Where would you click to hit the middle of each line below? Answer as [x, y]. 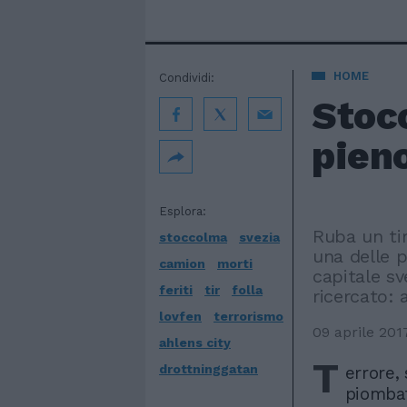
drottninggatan [208, 369]
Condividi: [187, 78]
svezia [259, 237]
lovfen [180, 316]
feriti [176, 290]
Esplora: [183, 211]
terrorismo [248, 316]
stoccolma [193, 237]
